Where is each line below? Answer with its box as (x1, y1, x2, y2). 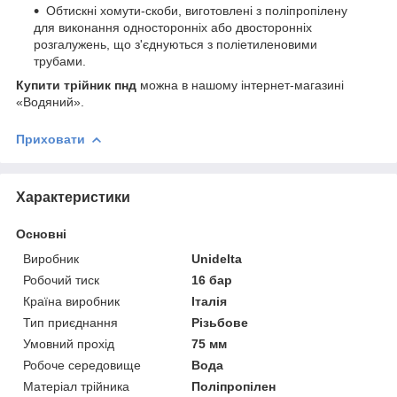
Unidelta (191, 251, 243, 266)
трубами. (34, 53, 86, 68)
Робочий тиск (23, 272, 99, 287)
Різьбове (191, 315, 249, 330)
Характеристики (16, 189, 130, 205)
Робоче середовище (23, 357, 141, 372)
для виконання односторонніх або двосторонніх (34, 19, 312, 35)
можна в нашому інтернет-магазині (136, 77, 344, 92)
